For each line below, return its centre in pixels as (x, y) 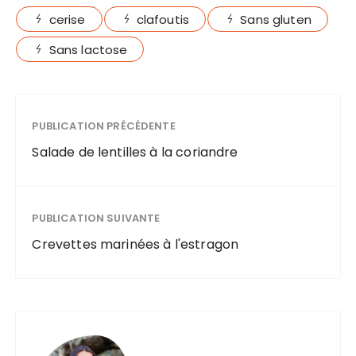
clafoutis (163, 19)
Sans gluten (276, 19)
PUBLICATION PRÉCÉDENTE (104, 126)
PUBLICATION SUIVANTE (96, 218)
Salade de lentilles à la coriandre (135, 152)
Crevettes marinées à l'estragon (135, 244)
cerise (67, 19)
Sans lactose (88, 49)
